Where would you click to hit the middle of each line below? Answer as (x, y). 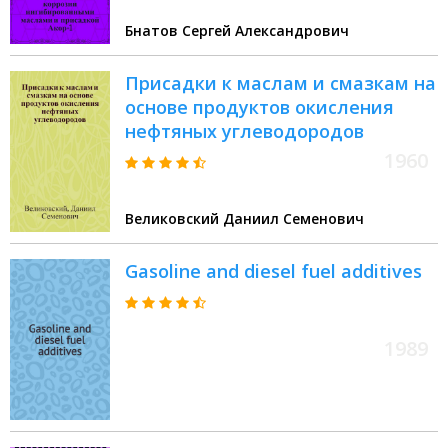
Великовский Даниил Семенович (244, 219)
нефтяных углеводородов (244, 131)
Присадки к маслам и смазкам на (280, 83)
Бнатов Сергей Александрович (237, 31)
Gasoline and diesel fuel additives (273, 271)
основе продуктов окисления (259, 107)
